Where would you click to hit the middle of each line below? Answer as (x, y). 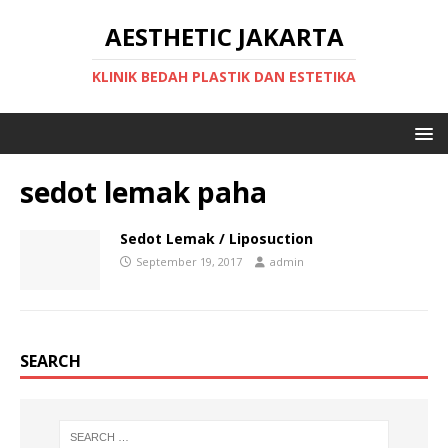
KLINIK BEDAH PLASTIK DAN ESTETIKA (224, 76)
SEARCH (50, 361)
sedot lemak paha (143, 192)
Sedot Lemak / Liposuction (216, 238)
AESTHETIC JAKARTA (224, 36)
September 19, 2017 (189, 261)
